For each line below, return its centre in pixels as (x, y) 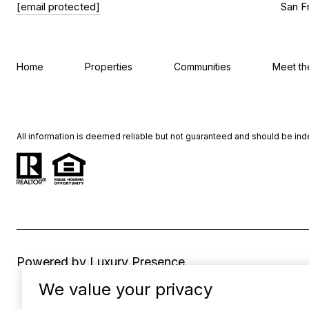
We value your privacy (126, 289)
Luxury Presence (137, 261)
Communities (202, 67)
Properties (109, 67)
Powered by (51, 261)
